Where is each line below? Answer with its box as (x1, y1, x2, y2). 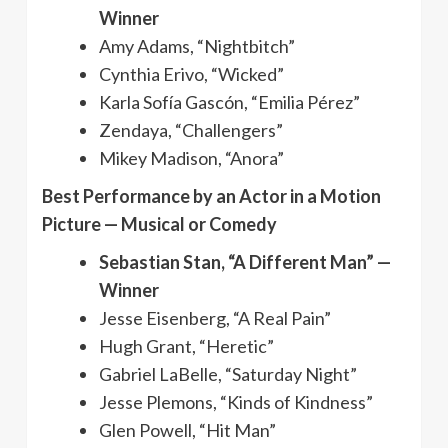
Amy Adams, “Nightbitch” (99, 34, 295, 57)
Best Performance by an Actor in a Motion (42, 184, 381, 207)
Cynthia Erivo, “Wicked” (99, 62, 284, 85)
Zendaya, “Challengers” (99, 118, 283, 141)
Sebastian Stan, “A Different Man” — (99, 250, 391, 273)
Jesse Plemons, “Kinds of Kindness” (99, 390, 373, 413)
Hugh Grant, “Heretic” (99, 334, 274, 357)
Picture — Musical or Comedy (42, 212, 277, 235)
